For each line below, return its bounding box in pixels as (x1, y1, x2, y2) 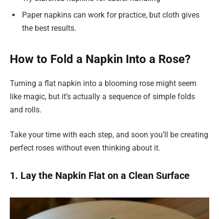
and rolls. (10, 105, 42, 114)
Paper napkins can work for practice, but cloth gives (22, 10, 199, 20)
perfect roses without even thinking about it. (10, 143, 160, 153)
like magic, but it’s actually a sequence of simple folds (10, 91, 195, 101)
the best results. (22, 23, 76, 33)
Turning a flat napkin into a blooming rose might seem (10, 78, 197, 88)
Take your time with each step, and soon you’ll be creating (10, 130, 208, 140)
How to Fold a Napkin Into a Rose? (10, 52, 191, 66)
